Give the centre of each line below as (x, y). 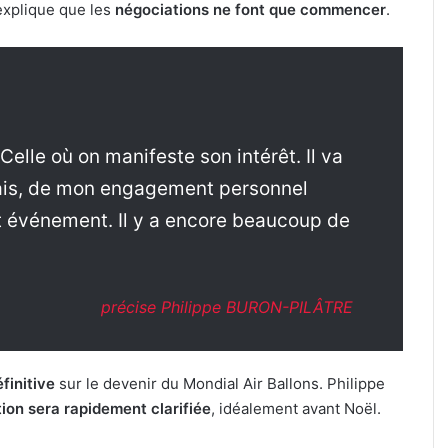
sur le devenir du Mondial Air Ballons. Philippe (221, 383)
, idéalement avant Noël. (295, 408)
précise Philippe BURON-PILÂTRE (226, 306)
